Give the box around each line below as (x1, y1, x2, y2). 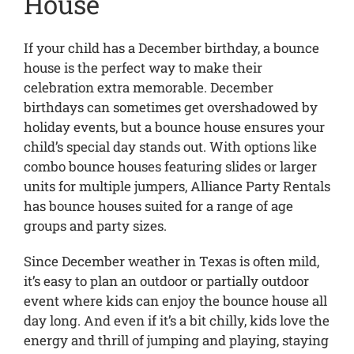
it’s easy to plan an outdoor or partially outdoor (23, 272, 309, 291)
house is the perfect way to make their (23, 58, 262, 77)
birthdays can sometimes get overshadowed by (23, 98, 318, 117)
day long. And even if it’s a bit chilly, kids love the (23, 311, 330, 330)
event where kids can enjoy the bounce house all (23, 292, 327, 311)
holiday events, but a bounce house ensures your (23, 118, 325, 137)
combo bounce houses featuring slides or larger (23, 157, 317, 176)
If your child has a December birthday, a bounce (23, 39, 319, 58)
